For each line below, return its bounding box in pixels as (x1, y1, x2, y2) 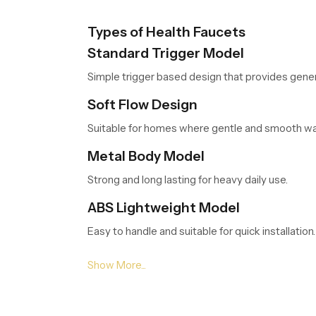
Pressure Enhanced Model (87, 250, 260, 267)
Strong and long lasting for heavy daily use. (87, 172, 288, 186)
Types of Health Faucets (87, 23, 245, 40)
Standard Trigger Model (87, 44, 244, 61)
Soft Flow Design (87, 96, 197, 113)
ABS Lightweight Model (87, 199, 240, 216)
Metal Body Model (87, 147, 205, 164)
